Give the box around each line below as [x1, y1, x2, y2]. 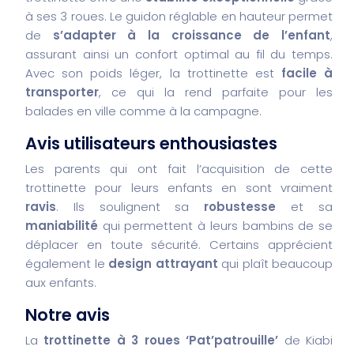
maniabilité [25, 217, 98, 234]
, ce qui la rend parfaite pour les [99, 83, 333, 100]
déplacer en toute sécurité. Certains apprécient [25, 235, 333, 253]
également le [25, 254, 108, 272]
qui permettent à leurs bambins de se [98, 217, 333, 234]
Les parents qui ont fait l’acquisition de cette [25, 160, 333, 177]
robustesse [204, 198, 277, 215]
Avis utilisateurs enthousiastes [25, 131, 277, 155]
